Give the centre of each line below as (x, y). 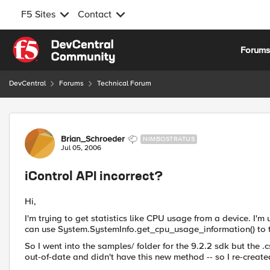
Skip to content (52, 43)
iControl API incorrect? (94, 177)
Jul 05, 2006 (81, 148)
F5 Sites (38, 14)
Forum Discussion (73, 120)
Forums (71, 83)
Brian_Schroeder (93, 139)
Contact (95, 14)
